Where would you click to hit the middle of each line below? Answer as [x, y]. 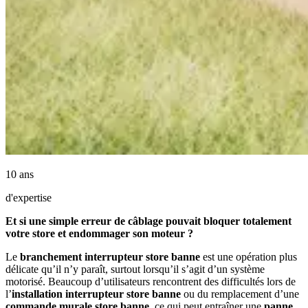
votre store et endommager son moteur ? [99, 234]
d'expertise [29, 198]
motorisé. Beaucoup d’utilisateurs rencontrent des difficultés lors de [151, 282]
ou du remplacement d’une [240, 294]
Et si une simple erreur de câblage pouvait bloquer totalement [148, 221]
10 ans [20, 175]
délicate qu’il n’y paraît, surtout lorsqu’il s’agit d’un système [135, 269]
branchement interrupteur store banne [110, 257]
